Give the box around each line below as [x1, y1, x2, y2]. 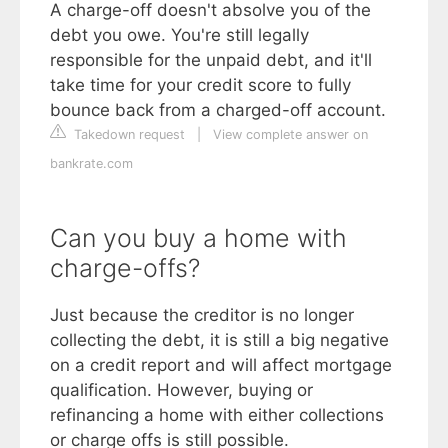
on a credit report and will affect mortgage [50, 354, 392, 375]
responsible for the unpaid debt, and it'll [50, 49, 372, 70]
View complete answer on [213, 126, 368, 142]
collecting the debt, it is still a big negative [50, 329, 389, 350]
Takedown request [70, 126, 185, 142]
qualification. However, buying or [50, 379, 313, 400]
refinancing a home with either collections [50, 404, 384, 425]
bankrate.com [50, 155, 133, 171]
